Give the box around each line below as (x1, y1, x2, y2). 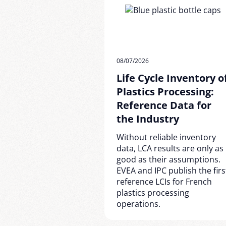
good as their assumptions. (117, 154, 220, 165)
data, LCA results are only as (117, 143, 223, 154)
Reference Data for (117, 98, 211, 112)
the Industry (117, 112, 179, 126)
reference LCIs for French (117, 176, 212, 187)
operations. (117, 198, 160, 209)
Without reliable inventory (117, 132, 216, 143)
